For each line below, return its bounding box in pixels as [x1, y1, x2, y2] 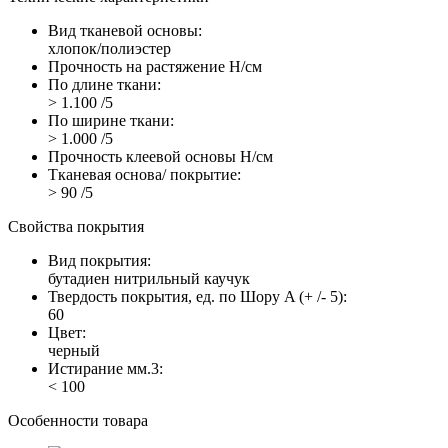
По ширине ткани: [48, 111, 174, 129]
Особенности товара [8, 411, 148, 429]
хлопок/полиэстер [48, 39, 171, 57]
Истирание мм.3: [48, 359, 163, 377]
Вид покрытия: [48, 251, 151, 269]
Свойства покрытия [8, 217, 144, 235]
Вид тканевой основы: [48, 21, 202, 39]
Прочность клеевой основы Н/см [48, 147, 273, 165]
